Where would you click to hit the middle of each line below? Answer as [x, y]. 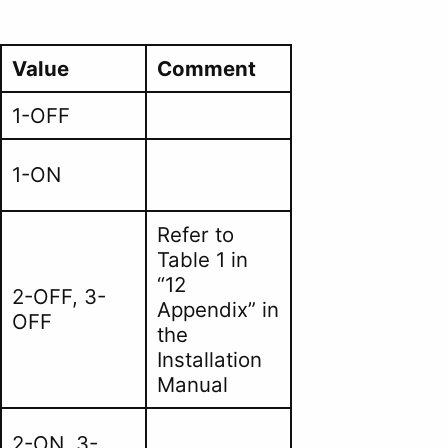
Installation [209, 360]
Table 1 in [202, 260]
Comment [206, 69]
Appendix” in [217, 310]
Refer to [195, 235]
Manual [192, 385]
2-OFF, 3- [58, 297]
